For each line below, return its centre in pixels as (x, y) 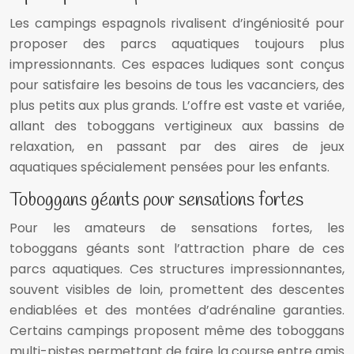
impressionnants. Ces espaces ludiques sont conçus (177, 65)
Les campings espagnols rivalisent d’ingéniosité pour (177, 24)
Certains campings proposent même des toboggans (177, 331)
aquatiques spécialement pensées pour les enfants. (169, 168)
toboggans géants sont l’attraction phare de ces (177, 249)
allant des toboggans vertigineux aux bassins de (177, 126)
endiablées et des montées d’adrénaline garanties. (177, 311)
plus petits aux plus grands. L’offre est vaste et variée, (177, 106)
